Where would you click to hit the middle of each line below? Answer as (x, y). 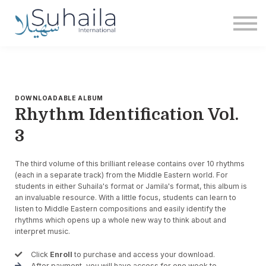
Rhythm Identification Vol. (127, 115)
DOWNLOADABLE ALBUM (59, 98)
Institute (130, 15)
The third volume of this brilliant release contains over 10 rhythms (130, 163)
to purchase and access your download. (145, 254)
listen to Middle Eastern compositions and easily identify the (121, 208)
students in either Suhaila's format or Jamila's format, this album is (131, 186)
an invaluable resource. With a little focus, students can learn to (126, 197)
